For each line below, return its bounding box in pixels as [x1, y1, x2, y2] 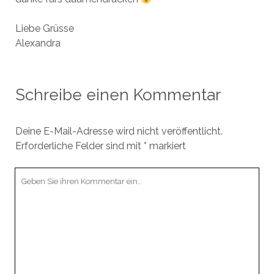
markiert [146, 140, 186, 152]
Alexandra [15, 37, 61, 49]
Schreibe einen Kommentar [15, 86, 221, 104]
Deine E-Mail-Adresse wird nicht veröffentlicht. [15, 125, 223, 137]
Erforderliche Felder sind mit [15, 140, 144, 152]
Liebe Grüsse [15, 23, 74, 34]
